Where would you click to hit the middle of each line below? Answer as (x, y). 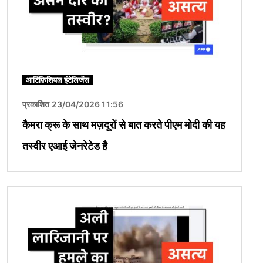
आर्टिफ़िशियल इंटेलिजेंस (58, 80)
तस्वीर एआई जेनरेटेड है (65, 146)
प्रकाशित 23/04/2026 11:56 (73, 104)
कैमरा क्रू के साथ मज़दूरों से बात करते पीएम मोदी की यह (124, 125)
